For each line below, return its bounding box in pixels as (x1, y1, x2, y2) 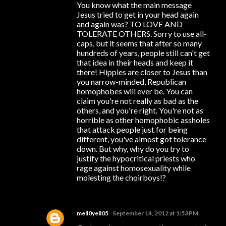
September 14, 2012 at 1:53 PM (112, 209, 198, 217)
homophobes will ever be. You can (77, 86, 193, 96)
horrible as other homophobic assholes (77, 115, 210, 125)
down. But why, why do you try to (77, 143, 189, 153)
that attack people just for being (77, 124, 188, 134)
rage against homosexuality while (77, 162, 191, 173)
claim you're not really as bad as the (77, 95, 198, 105)
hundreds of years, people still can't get (77, 47, 210, 58)
